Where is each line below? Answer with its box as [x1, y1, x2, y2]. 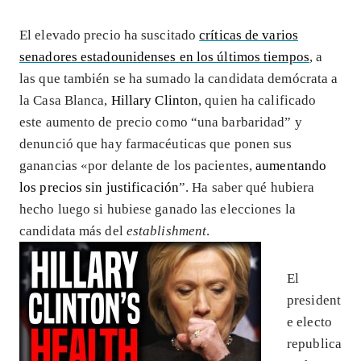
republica [287, 335, 342, 351]
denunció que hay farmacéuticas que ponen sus [19, 135, 293, 151]
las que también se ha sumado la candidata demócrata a [19, 70, 338, 86]
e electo [287, 313, 332, 330]
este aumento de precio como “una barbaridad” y [19, 114, 302, 130]
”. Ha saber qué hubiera [178, 179, 315, 195]
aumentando [255, 157, 327, 173]
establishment [126, 222, 207, 239]
